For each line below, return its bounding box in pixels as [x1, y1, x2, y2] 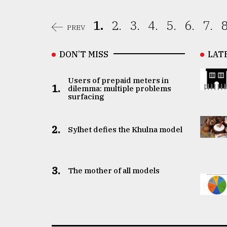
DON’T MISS [59, 49, 108, 59]
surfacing [67, 92, 104, 101]
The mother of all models [67, 166, 160, 175]
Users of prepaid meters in [67, 75, 169, 85]
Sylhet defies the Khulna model [67, 125, 182, 134]
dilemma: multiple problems [67, 84, 171, 93]
